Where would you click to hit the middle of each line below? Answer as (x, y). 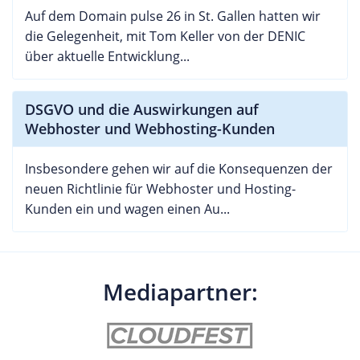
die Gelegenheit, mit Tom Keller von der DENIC (165, 37)
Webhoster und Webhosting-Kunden (150, 129)
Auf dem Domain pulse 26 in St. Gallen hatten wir (173, 16)
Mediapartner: (180, 292)
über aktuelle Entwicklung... (107, 57)
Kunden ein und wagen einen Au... (127, 209)
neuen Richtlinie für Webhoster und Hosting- (160, 189)
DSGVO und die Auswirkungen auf (142, 110)
